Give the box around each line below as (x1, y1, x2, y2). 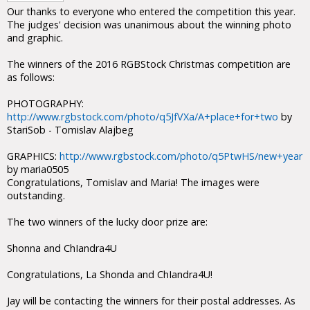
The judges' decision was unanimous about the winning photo (7, 18, 291, 31)
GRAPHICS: (7, 149, 60, 163)
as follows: (7, 71, 55, 84)
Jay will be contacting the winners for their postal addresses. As (7, 294, 295, 307)
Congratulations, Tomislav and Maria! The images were (7, 176, 259, 189)
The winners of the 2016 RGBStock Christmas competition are (7, 57, 291, 71)
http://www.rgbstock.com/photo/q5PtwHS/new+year (60, 149, 302, 163)
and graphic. (7, 31, 63, 44)
